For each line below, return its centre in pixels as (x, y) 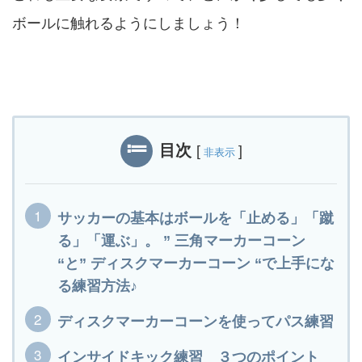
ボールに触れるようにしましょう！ (128, 24)
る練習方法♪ (97, 286)
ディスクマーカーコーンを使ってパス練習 (196, 322)
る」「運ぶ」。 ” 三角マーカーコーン (181, 241)
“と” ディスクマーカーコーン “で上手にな (196, 264)
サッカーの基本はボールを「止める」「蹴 (196, 219)
